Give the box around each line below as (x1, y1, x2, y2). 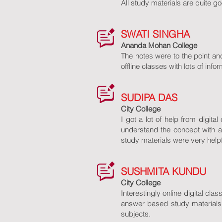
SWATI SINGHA (121, 28, 190, 40)
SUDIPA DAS (121, 91, 177, 104)
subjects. (121, 209, 151, 219)
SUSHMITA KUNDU (121, 165, 206, 177)
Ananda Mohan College (121, 41, 197, 50)
